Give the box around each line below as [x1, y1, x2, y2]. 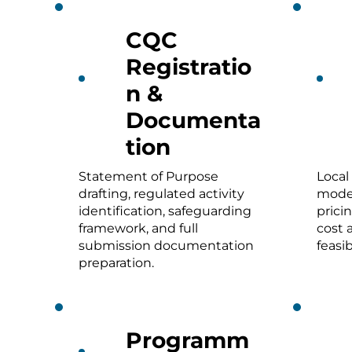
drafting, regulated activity [78, 185, 244, 201]
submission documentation [78, 237, 254, 253]
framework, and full [78, 220, 198, 236]
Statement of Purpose [78, 168, 218, 184]
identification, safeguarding [78, 203, 251, 218]
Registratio [125, 53, 251, 80]
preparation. [78, 255, 154, 270]
